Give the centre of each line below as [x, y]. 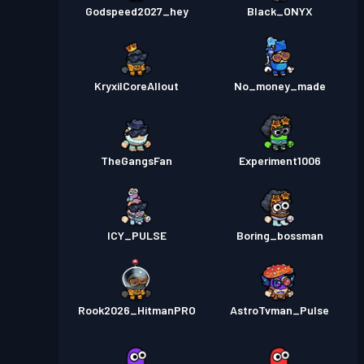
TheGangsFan [136, 160]
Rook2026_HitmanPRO [136, 310]
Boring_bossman [279, 235]
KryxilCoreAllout [136, 86]
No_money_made [279, 86]
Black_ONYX [279, 11]
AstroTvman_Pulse [279, 310]
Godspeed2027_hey [136, 11]
